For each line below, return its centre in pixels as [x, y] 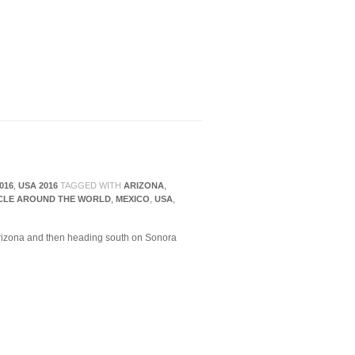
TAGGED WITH [91, 185]
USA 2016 [38, 185]
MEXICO [133, 199]
